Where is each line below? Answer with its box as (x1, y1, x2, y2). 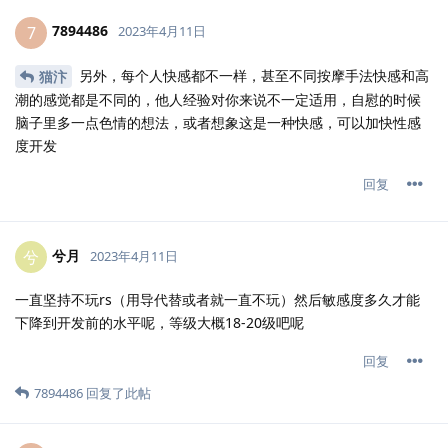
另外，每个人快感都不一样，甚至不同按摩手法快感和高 (75, 65, 429, 85)
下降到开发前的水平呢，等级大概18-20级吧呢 (15, 313, 304, 333)
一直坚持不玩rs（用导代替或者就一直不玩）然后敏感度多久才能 (15, 290, 420, 310)
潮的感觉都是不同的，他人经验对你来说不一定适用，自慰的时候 (15, 90, 421, 110)
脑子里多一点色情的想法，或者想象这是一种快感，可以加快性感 (15, 113, 421, 133)
